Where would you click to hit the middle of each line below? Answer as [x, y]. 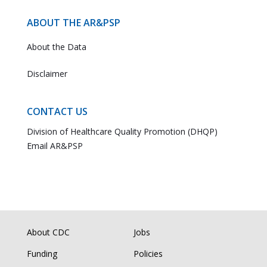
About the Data [56, 47]
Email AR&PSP [55, 146]
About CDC [48, 232]
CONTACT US [57, 111]
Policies [148, 254]
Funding [42, 254]
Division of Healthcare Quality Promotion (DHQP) [122, 131]
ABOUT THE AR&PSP [73, 23]
